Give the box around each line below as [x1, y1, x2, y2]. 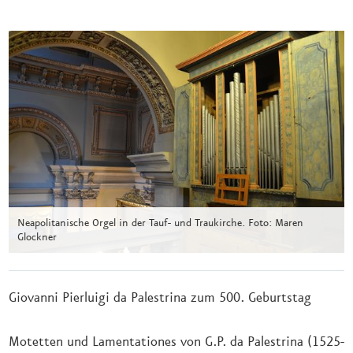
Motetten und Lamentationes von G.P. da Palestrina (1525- [9, 333, 344, 350]
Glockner [17, 230, 57, 243]
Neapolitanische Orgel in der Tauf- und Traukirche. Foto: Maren [17, 216, 303, 229]
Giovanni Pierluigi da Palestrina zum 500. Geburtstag [9, 289, 311, 306]
